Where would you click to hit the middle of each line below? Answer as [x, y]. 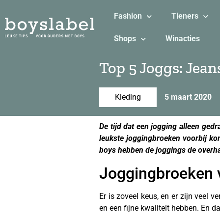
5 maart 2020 [188, 97]
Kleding [128, 97]
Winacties [182, 39]
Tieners [185, 16]
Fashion [128, 16]
